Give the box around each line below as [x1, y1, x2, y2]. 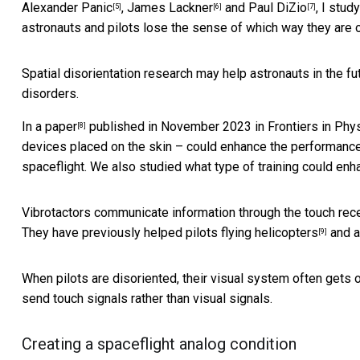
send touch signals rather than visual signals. [22, 291, 272, 307]
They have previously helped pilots [22, 225, 221, 241]
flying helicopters [221, 225, 318, 241]
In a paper [22, 119, 77, 135]
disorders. [22, 86, 79, 102]
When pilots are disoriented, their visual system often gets [22, 271, 354, 287]
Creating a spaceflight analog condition [22, 334, 297, 354]
